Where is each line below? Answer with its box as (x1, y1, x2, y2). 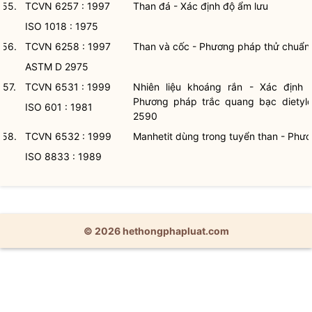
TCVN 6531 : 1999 (25, 81, 111, 93)
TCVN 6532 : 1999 (25, 130, 111, 142)
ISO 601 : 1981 (25, 101, 93, 113)
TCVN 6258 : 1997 (25, 40, 111, 52)
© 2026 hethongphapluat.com (83, 225, 229, 237)
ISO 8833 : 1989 (25, 150, 102, 162)
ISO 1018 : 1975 (25, 20, 98, 32)
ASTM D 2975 (25, 61, 88, 72)
